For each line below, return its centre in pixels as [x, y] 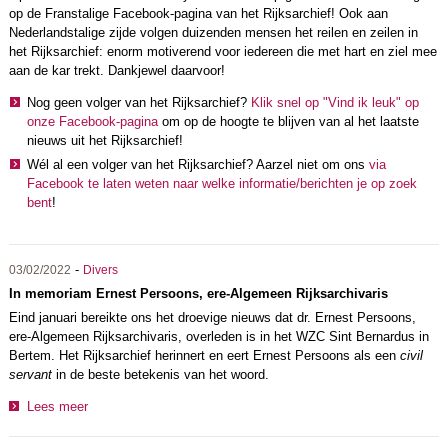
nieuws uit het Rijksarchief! [104, 140]
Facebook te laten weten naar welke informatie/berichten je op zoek [221, 183]
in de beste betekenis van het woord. [160, 375]
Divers [100, 270]
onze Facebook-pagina [92, 121]
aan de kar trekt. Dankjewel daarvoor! [116, 70]
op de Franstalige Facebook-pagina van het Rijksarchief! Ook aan [198, 13]
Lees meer [57, 407]
